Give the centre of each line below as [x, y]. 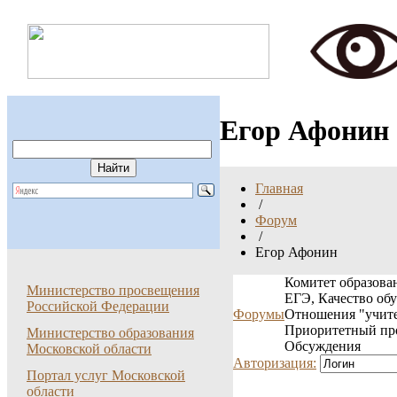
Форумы [259, 314]
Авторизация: [275, 363]
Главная [279, 188]
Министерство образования [110, 333]
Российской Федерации [98, 306]
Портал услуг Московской [106, 375]
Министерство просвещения [113, 290]
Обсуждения [323, 346]
